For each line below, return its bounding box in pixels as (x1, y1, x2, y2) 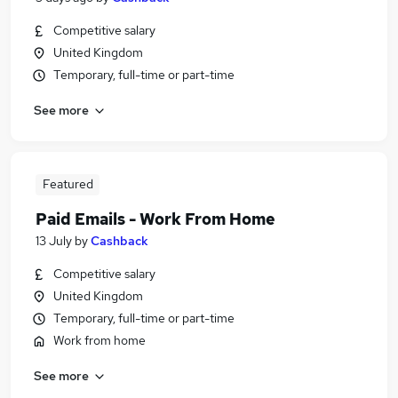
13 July (36, 233, 72, 249)
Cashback (91, 233, 148, 249)
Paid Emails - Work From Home (36, 209, 275, 229)
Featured (42, 176, 93, 192)
